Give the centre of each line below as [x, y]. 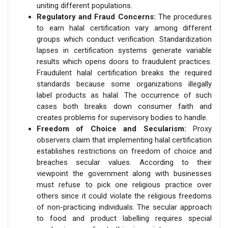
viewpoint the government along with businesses [124, 173]
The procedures [184, 17]
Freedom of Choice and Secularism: [111, 129]
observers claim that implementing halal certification [124, 140]
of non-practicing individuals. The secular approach [124, 207]
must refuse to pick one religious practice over [124, 184]
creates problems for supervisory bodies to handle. [122, 117]
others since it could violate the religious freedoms [124, 196]
